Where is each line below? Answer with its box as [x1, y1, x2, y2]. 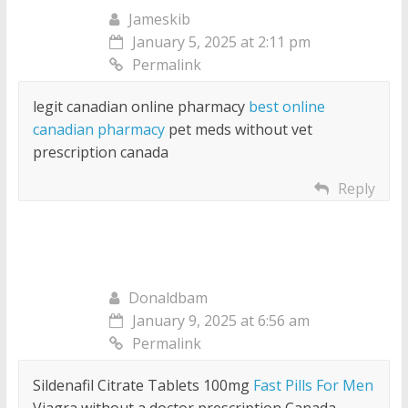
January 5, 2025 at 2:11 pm [131, 32, 311, 53]
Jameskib [127, 9, 190, 30]
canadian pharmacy [32, 119, 165, 140]
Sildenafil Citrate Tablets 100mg [32, 375, 253, 396]
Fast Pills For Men [252, 375, 373, 396]
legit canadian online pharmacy [32, 97, 249, 117]
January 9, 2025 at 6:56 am [131, 311, 310, 331]
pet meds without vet [164, 119, 312, 140]
